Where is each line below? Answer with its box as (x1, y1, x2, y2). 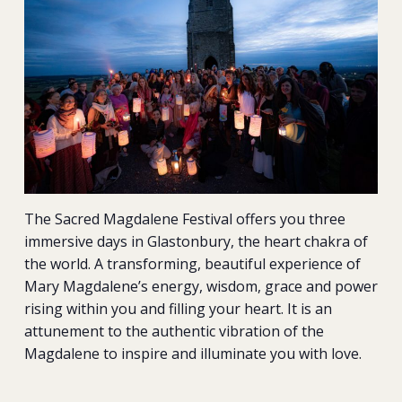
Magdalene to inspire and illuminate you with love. (23, 343, 362, 363)
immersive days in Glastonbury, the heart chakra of (23, 231, 368, 251)
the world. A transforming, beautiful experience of (23, 253, 361, 274)
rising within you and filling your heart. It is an (23, 298, 332, 319)
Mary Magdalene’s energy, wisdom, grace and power (23, 275, 378, 296)
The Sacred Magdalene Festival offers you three (23, 208, 345, 229)
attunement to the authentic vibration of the (23, 320, 324, 341)
